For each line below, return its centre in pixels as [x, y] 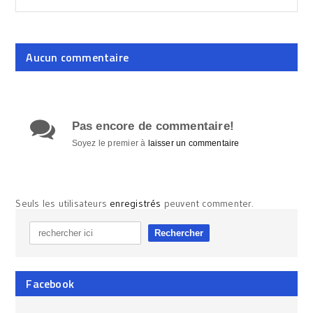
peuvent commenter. [209, 203]
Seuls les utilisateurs [63, 203]
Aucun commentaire [77, 57]
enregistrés [137, 203]
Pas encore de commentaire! [153, 126]
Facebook [50, 283]
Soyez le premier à [110, 143]
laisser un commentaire [194, 143]
